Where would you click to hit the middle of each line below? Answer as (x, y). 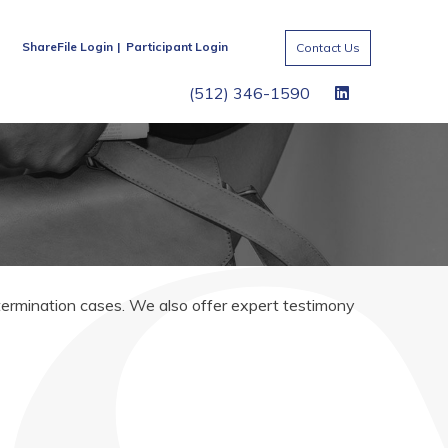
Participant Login (177, 46)
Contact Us (327, 47)
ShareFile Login (68, 46)
